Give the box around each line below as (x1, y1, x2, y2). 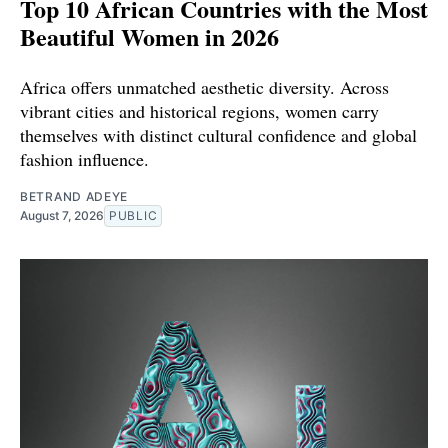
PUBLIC (109, 208, 158, 224)
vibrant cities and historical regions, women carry (20, 99, 379, 124)
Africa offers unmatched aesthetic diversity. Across (20, 75, 389, 100)
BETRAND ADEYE (20, 189, 129, 205)
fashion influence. (20, 147, 149, 172)
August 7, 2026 (20, 208, 104, 224)
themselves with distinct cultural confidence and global (20, 123, 417, 148)
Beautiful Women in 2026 (20, 19, 279, 55)
